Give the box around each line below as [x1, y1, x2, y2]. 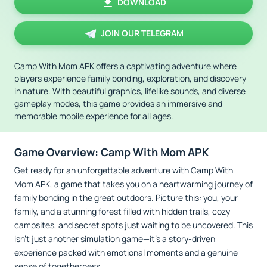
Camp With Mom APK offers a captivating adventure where [14, 60, 237, 72]
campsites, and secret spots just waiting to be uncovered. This [14, 219, 253, 231]
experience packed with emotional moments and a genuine [14, 247, 238, 258]
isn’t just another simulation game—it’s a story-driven [14, 233, 215, 244]
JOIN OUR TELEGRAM [100, 27, 184, 39]
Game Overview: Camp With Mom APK [14, 145, 209, 159]
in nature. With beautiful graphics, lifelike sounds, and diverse [14, 85, 246, 97]
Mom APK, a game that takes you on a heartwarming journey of [14, 178, 253, 190]
